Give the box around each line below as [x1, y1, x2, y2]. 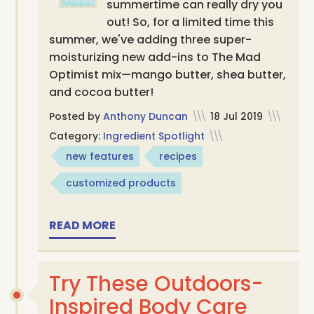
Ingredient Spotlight [103, 128, 205, 143]
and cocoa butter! [49, 83, 154, 100]
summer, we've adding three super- [49, 31, 252, 48]
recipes [159, 149, 198, 163]
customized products [66, 176, 177, 191]
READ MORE [49, 217, 116, 233]
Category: [49, 128, 104, 143]
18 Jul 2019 [210, 109, 264, 123]
